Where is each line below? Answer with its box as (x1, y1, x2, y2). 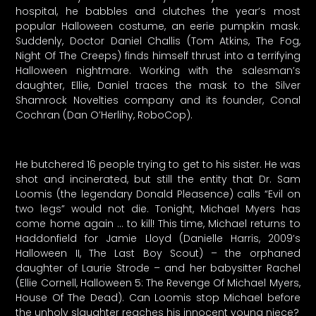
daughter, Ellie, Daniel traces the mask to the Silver (16, 78, 300, 92)
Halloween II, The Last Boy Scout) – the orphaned (16, 246, 300, 261)
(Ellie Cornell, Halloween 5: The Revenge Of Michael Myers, (16, 276, 300, 291)
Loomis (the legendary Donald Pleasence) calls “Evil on (16, 187, 300, 202)
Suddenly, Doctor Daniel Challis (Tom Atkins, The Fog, (16, 33, 300, 48)
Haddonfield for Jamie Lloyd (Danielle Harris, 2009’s (16, 231, 300, 246)
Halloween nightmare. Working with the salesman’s (16, 63, 300, 78)
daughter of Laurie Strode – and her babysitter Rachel (16, 261, 300, 276)
